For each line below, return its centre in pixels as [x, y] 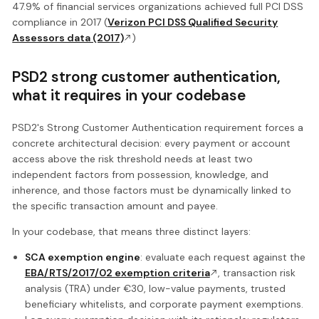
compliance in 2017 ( [60, 22]
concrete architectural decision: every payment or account [152, 143]
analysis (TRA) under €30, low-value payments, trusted [155, 288]
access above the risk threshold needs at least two [133, 158]
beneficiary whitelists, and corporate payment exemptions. [164, 304]
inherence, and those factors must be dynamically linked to [152, 190]
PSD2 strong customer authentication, [147, 77]
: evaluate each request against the [223, 257]
